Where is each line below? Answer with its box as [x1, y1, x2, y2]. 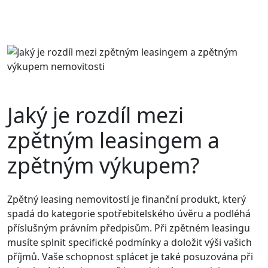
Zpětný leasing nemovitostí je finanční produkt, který [7, 192, 246, 206]
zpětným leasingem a [7, 125, 220, 154]
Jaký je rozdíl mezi [7, 100, 184, 129]
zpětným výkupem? [7, 150, 199, 179]
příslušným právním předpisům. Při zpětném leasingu [7, 221, 250, 234]
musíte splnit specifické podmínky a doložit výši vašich [7, 235, 252, 249]
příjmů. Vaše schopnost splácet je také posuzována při [7, 249, 253, 263]
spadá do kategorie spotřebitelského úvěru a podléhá [7, 206, 251, 220]
